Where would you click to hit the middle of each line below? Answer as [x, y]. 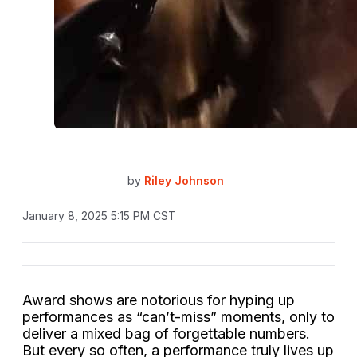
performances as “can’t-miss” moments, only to [178, 316]
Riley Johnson [184, 181]
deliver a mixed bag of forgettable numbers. [166, 333]
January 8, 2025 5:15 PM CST [99, 215]
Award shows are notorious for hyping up [159, 300]
